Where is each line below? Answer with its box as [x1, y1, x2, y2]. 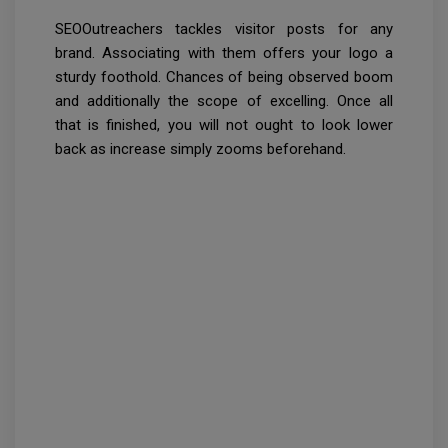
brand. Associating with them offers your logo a [55, 43, 393, 62]
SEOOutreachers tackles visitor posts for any [55, 19, 393, 38]
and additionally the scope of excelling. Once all [55, 91, 393, 110]
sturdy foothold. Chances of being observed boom [55, 67, 393, 86]
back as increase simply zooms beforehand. [55, 139, 346, 158]
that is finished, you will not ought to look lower [55, 115, 393, 134]
